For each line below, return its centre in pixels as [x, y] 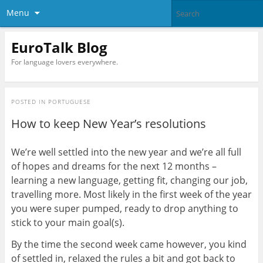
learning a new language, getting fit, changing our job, [129, 181]
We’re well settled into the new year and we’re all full [126, 152]
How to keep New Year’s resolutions [108, 124]
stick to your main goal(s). [68, 223]
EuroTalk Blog [59, 47]
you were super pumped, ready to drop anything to [124, 209]
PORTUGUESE [69, 102]
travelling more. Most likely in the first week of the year [131, 195]
